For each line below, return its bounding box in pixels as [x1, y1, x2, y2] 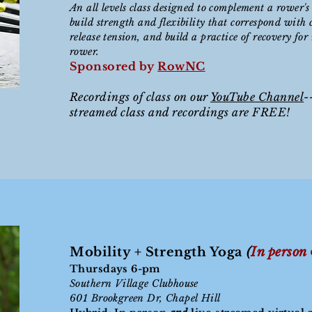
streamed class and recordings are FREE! [70, 105, 294, 119]
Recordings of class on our [70, 90, 210, 104]
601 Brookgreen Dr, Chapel [70, 292, 201, 304]
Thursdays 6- [70, 263, 143, 275]
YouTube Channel [210, 90, 304, 104]
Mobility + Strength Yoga [70, 244, 247, 260]
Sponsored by [70, 59, 158, 73]
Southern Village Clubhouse [70, 277, 198, 290]
